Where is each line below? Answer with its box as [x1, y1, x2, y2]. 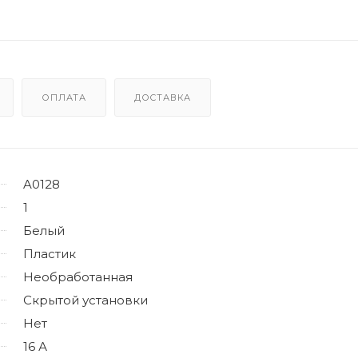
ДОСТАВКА [133, 91, 192, 103]
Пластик [23, 245, 76, 261]
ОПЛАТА [42, 91, 87, 103]
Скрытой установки [23, 292, 148, 308]
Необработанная [23, 268, 133, 284]
